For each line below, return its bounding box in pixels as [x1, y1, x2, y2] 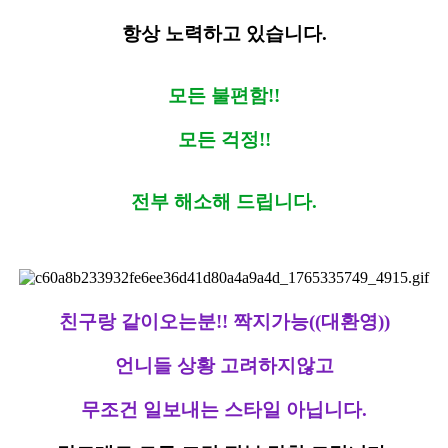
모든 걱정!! [177, 129, 271, 151]
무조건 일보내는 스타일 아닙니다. [81, 399, 367, 421]
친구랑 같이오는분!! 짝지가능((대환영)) [58, 311, 390, 333]
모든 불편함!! [168, 85, 280, 107]
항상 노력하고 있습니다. [121, 23, 327, 45]
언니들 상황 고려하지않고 [114, 355, 334, 377]
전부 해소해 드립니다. [131, 191, 317, 213]
